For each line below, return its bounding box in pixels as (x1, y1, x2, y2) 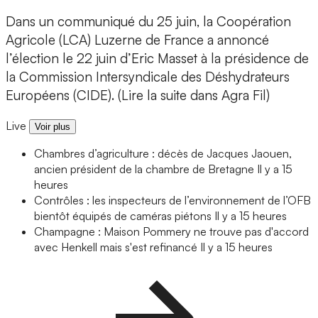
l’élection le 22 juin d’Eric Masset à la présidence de (6, 50, 309, 67)
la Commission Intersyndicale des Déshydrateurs (6, 68, 290, 86)
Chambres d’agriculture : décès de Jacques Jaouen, (34, 146, 292, 161)
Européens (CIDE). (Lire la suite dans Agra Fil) (6, 87, 270, 104)
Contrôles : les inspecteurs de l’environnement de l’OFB (34, 193, 311, 208)
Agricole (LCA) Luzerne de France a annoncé (6, 31, 269, 49)
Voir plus (35, 121, 70, 133)
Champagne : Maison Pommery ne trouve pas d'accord (34, 224, 309, 239)
